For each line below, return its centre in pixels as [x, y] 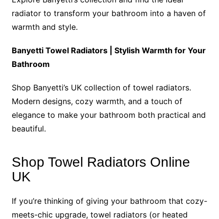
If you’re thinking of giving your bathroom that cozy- [109, 201]
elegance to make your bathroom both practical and [109, 115]
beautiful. [29, 128]
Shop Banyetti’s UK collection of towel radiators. [101, 87]
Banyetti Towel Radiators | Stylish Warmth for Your [109, 50]
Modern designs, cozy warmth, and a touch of [97, 101]
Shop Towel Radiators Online [101, 162]
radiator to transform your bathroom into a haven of [109, 13]
